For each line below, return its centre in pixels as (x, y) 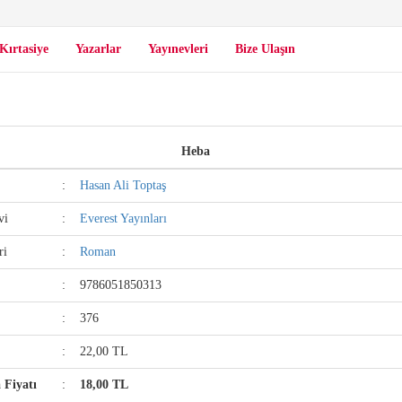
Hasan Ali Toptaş (123, 185)
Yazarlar (98, 49)
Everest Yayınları (124, 218)
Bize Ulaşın (265, 49)
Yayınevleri (178, 49)
